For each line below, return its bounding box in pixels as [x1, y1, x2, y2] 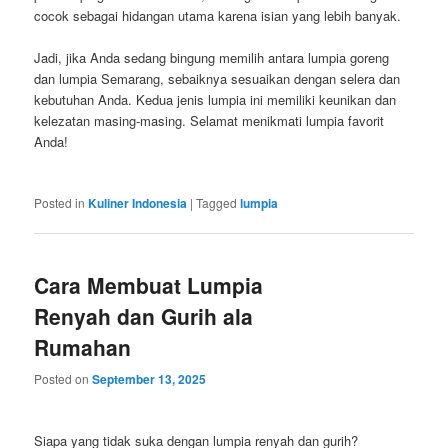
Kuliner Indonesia [88, 194, 188, 213]
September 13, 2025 [92, 369, 207, 388]
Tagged [196, 194, 238, 212]
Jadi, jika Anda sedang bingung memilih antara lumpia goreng [34, 48, 390, 68]
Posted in [34, 194, 86, 212]
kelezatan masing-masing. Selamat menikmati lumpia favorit [34, 111, 385, 131]
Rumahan [34, 332, 132, 363]
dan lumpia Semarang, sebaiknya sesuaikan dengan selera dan [34, 69, 401, 89]
